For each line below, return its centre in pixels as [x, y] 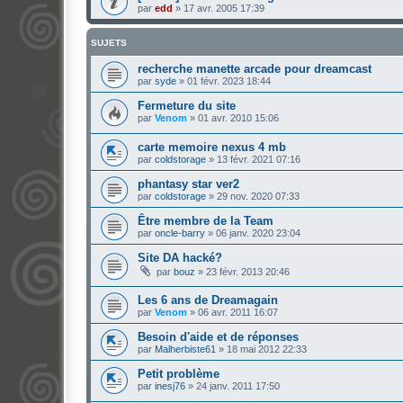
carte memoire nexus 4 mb [212, 148]
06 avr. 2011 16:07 [238, 312]
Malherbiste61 [185, 349]
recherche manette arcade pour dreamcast [255, 68]
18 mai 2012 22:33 [267, 349]
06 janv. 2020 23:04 [258, 233]
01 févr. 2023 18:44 [229, 81]
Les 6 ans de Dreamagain [208, 300]
